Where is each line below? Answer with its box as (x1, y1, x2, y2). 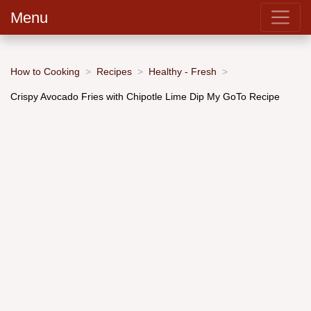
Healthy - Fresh (149, 65, 217, 77)
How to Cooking (10, 65, 80, 77)
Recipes (96, 65, 132, 77)
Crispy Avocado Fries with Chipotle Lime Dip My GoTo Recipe (10, 90, 280, 102)
